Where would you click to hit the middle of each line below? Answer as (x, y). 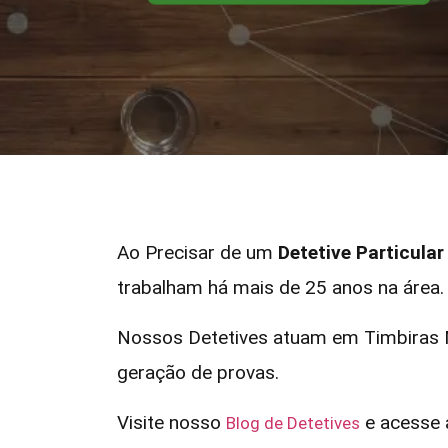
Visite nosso (171, 422)
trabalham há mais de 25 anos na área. (280, 287)
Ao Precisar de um (197, 252)
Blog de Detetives (293, 423)
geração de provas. (198, 372)
